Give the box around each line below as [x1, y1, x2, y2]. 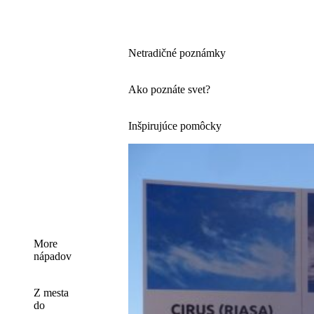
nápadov [34, 250, 71, 262]
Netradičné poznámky [128, 46, 226, 59]
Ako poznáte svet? [128, 83, 210, 95]
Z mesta [34, 286, 69, 299]
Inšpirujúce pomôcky [128, 119, 221, 132]
